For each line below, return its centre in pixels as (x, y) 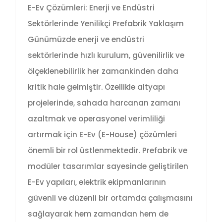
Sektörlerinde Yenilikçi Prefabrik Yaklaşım (106, 24)
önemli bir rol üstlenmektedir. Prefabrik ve (108, 151)
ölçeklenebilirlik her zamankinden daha (103, 71)
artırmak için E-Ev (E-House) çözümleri (102, 135)
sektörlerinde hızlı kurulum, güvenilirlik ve (106, 55)
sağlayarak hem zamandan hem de (98, 214)
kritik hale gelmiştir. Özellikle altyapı (96, 87)
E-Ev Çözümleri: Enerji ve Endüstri (91, 8)
